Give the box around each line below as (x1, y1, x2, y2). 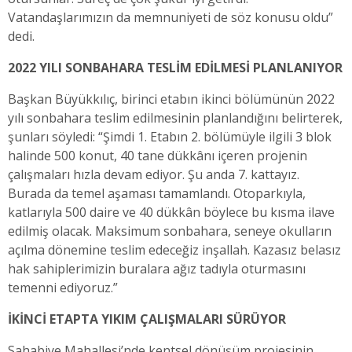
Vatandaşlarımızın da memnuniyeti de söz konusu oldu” (8, 9, 333, 27)
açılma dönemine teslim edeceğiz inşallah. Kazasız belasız (8, 241, 341, 259)
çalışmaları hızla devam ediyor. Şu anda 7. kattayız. (8, 166, 299, 184)
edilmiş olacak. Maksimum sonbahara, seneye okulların (8, 222, 332, 240)
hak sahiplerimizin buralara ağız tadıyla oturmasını (8, 260, 306, 278)
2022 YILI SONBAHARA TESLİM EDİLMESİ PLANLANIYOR (8, 59, 343, 77)
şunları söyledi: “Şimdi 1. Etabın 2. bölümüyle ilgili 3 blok (8, 128, 332, 146)
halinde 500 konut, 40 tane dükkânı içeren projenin (8, 147, 307, 165)
